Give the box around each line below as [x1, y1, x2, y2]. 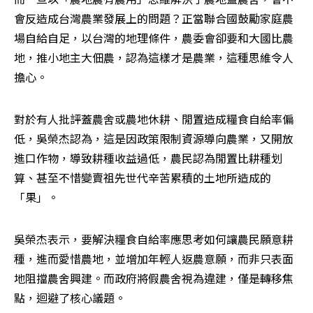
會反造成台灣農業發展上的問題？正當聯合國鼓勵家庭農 [14, 10, 293, 27]
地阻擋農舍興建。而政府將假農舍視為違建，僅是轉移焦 [14, 270, 293, 287]
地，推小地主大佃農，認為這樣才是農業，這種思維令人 [14, 49, 293, 66]
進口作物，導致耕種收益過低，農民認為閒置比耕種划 [14, 150, 282, 167]
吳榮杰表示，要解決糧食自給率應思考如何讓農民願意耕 [14, 231, 293, 248]
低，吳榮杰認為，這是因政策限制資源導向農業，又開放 [14, 130, 293, 147]
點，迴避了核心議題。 [14, 289, 126, 307]
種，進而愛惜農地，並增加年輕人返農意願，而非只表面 [14, 250, 293, 268]
